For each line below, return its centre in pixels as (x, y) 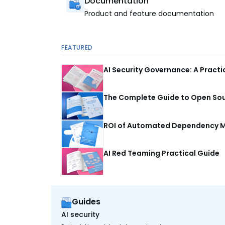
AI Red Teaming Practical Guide (161, 153)
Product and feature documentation (149, 14)
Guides (86, 202)
